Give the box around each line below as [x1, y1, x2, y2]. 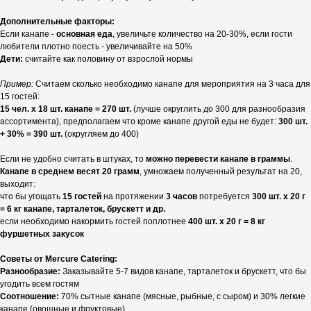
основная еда [56, 29, 112, 40]
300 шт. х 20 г [252, 192, 305, 202]
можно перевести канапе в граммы [146, 154, 290, 165]
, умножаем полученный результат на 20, [140, 167, 302, 177]
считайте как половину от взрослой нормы [23, 54, 193, 65]
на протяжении [101, 192, 164, 202]
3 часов [164, 192, 197, 202]
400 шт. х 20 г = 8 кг [188, 217, 265, 227]
